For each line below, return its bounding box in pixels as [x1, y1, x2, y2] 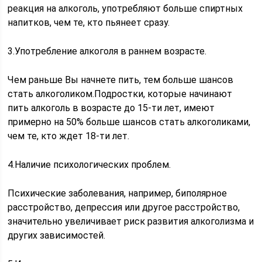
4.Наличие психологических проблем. [8, 159, 171, 170]
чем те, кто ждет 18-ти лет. [8, 130, 130, 142]
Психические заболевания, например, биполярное [8, 188, 227, 199]
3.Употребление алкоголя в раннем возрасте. [8, 46, 207, 57]
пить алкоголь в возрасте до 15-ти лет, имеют [8, 102, 215, 113]
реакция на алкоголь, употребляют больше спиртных [8, 3, 243, 14]
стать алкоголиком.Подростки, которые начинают [8, 88, 233, 99]
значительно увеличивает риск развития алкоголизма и [8, 216, 254, 227]
